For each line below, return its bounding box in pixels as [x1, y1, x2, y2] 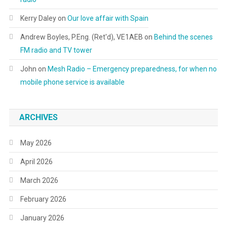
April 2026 [20, 157, 53, 166]
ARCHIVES [19, 112, 58, 122]
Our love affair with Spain [67, 14, 148, 22]
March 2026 [20, 176, 58, 184]
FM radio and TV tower [20, 46, 92, 54]
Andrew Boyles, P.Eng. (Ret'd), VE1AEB [20, 32, 143, 41]
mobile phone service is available [20, 78, 125, 86]
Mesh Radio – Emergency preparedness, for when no [47, 64, 217, 73]
